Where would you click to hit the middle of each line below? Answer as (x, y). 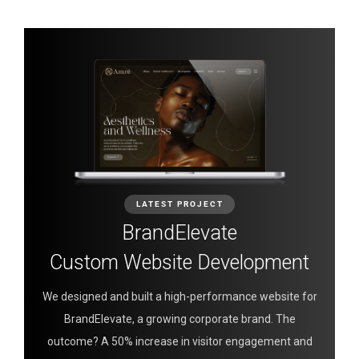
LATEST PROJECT (179, 204)
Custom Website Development (179, 262)
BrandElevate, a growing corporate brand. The (179, 319)
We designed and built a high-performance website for (179, 296)
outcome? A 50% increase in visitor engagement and (179, 341)
